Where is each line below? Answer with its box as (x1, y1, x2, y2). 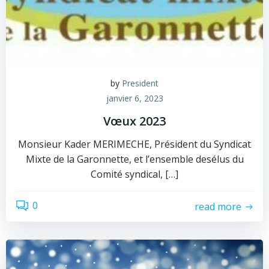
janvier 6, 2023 (106, 92, 163, 104)
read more (195, 199, 241, 213)
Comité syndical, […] (91, 168, 178, 181)
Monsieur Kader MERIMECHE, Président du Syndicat (18, 138, 251, 151)
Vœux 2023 (103, 113, 166, 129)
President (122, 77, 159, 89)
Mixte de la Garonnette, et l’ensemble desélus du (25, 153, 244, 166)
